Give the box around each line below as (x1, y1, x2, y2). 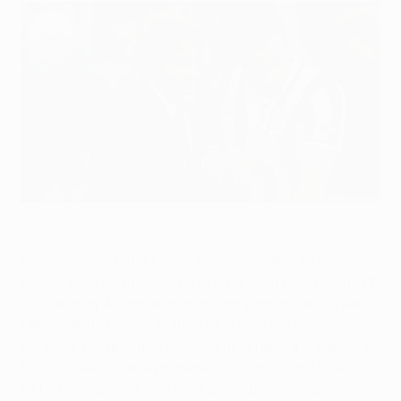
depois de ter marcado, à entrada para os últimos (21, 314, 337, 335)
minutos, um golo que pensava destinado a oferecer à (21, 336, 369, 356)
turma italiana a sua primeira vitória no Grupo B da (21, 357, 346, 378)
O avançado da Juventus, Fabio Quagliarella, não (21, 250, 337, 270)
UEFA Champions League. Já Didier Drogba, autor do (21, 379, 357, 399)
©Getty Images (21, 235, 95, 251)
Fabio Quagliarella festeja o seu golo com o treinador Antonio (21, 205, 366, 223)
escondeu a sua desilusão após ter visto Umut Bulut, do (21, 271, 380, 292)
